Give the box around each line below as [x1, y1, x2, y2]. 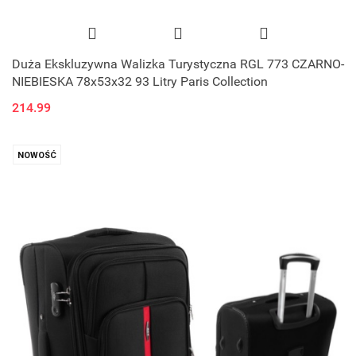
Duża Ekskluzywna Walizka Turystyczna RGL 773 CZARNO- [12, 56, 344, 72]
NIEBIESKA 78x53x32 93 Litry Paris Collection [12, 73, 268, 89]
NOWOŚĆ [17, 149, 56, 161]
